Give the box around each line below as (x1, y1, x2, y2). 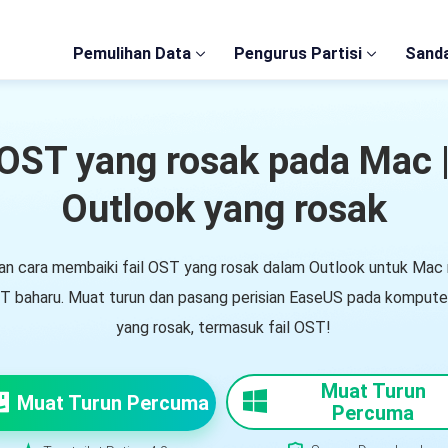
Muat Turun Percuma (17, 391, 210, 415)
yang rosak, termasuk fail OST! (116, 318, 332, 337)
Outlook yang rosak (60, 187, 387, 231)
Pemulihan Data (73, 44, 191, 63)
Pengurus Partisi (234, 44, 362, 63)
